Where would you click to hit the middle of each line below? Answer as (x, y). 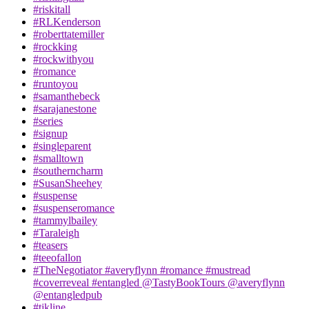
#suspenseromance (74, 208)
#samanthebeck (67, 97)
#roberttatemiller (69, 34)
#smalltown (58, 159)
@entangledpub (68, 295)
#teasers (50, 246)
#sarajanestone (65, 109)
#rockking (55, 47)
